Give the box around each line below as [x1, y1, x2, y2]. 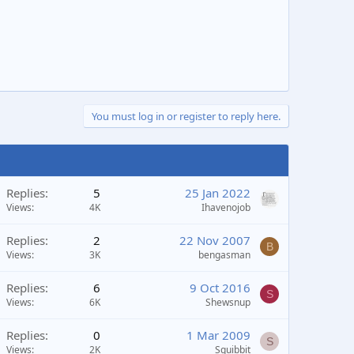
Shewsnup [205, 296, 250, 309]
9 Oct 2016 [190, 280, 250, 296]
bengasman [198, 248, 250, 262]
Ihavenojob [201, 201, 250, 214]
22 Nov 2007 [179, 232, 250, 248]
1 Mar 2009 [186, 327, 250, 343]
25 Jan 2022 [185, 185, 250, 201]
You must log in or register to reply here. [92, 109, 281, 123]
